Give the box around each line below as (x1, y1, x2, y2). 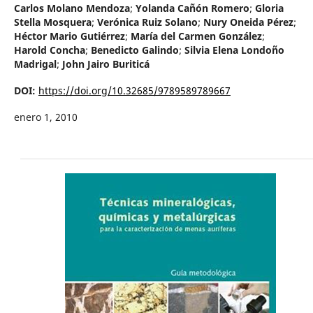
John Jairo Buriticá (61, 57, 150, 71)
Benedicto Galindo (90, 43, 179, 57)
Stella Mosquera (13, 15, 92, 29)
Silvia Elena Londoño (184, 43, 284, 57)
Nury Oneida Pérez (203, 15, 293, 29)
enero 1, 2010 (13, 110, 78, 124)
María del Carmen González (130, 29, 262, 43)
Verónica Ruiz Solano (96, 15, 198, 29)
